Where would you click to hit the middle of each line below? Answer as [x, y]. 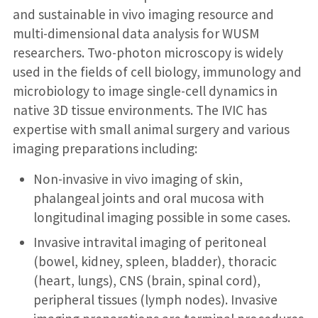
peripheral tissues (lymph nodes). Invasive [155, 299]
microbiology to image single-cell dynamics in [145, 91]
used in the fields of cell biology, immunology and [157, 71]
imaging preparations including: [105, 148]
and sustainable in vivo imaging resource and [143, 14]
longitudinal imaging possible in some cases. [161, 217]
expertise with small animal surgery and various [151, 129]
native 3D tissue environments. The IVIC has [139, 110]
